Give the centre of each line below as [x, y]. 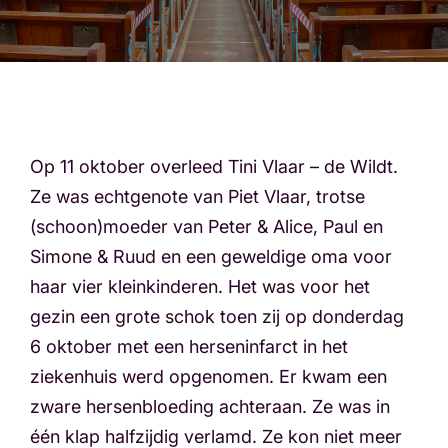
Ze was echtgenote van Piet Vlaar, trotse [197, 196]
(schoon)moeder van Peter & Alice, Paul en [206, 226]
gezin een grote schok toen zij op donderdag [217, 316]
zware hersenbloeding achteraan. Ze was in [210, 406]
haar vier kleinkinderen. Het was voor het [200, 286]
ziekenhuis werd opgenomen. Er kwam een [208, 376]
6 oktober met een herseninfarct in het [189, 346]
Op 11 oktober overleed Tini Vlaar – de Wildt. [214, 166]
